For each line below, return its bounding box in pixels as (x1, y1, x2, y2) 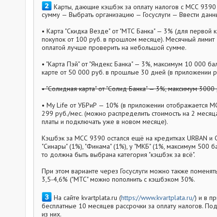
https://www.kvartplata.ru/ (121, 193, 195, 202)
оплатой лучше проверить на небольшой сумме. (42, 43, 186, 52)
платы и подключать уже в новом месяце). (42, 117, 168, 126)
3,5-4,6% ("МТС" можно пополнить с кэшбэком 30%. (42, 175, 195, 184)
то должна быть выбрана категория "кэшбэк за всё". (42, 150, 195, 159)
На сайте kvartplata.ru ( (51, 193, 121, 202)
